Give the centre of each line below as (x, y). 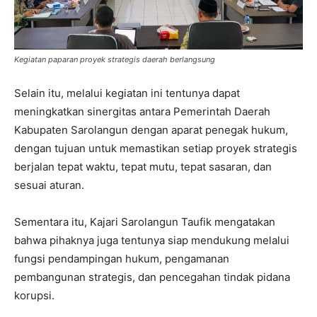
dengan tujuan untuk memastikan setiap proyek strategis (156, 149)
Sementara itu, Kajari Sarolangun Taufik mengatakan (145, 222)
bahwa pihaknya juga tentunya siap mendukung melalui (152, 241)
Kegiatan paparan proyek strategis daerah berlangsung (115, 60)
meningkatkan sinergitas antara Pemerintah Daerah (142, 112)
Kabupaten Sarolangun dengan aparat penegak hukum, (151, 130)
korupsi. (34, 296)
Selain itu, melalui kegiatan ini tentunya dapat (127, 93)
